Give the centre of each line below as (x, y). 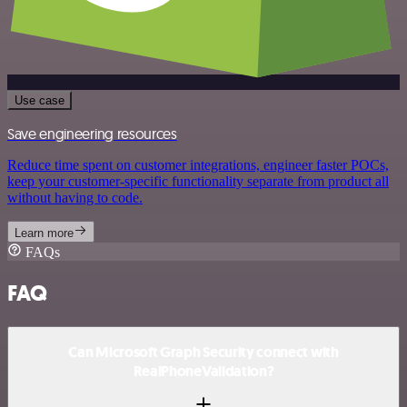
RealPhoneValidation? (203, 372)
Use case (40, 100)
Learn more (44, 233)
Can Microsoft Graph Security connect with (203, 352)
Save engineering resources (92, 133)
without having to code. (75, 197)
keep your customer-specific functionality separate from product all (198, 181)
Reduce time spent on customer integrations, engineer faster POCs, (198, 164)
